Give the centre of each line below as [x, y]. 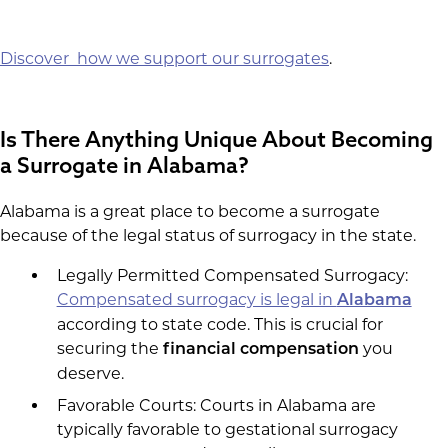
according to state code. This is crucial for [219, 324]
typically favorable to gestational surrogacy [227, 429]
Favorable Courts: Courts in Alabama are [216, 405]
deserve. [90, 373]
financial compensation [260, 349]
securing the [109, 348]
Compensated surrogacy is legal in [196, 299]
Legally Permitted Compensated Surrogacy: [232, 275]
